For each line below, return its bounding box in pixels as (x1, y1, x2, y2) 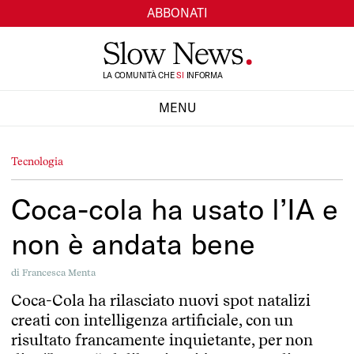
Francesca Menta (22, 266, 96, 278)
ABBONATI (146, 5, 208, 21)
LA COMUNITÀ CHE (102, 70, 177, 81)
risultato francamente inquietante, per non (11, 330, 313, 349)
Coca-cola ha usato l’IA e (11, 190, 338, 227)
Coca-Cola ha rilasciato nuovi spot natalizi (11, 291, 311, 310)
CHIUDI (155, 126, 199, 143)
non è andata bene (11, 224, 255, 262)
